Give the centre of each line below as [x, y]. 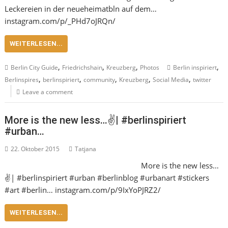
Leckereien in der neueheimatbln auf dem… [81, 9]
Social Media [171, 80]
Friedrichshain [82, 67]
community [99, 80]
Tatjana [86, 149]
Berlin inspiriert [195, 67]
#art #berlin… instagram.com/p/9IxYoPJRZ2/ [83, 190]
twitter [202, 80]
